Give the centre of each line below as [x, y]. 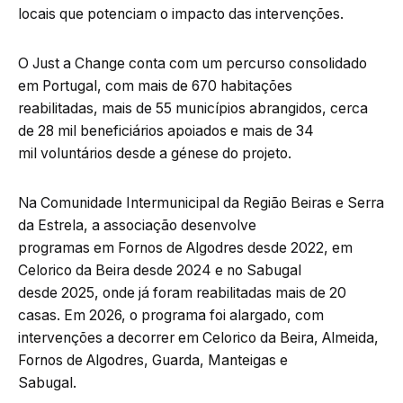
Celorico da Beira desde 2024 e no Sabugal [160, 270]
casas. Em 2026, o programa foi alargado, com [171, 315]
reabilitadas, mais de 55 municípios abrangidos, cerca [193, 108]
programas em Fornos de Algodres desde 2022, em [185, 247]
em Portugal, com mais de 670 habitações [155, 85]
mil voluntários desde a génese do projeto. [155, 153]
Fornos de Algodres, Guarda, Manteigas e [153, 360]
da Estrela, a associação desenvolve [137, 225]
